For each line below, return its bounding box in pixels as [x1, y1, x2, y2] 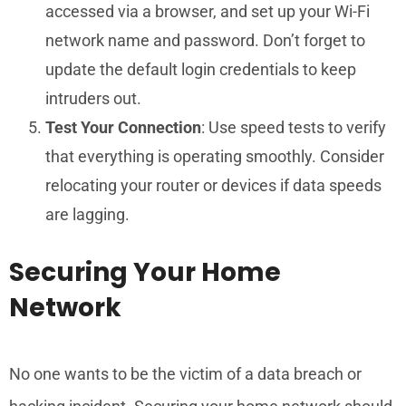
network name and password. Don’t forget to [45, 30, 365, 50]
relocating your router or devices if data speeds [45, 175, 382, 195]
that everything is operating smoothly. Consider [45, 146, 384, 166]
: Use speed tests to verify [201, 117, 386, 137]
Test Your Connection [45, 117, 201, 137]
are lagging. [45, 204, 130, 224]
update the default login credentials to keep [45, 59, 356, 79]
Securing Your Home [9, 254, 281, 290]
